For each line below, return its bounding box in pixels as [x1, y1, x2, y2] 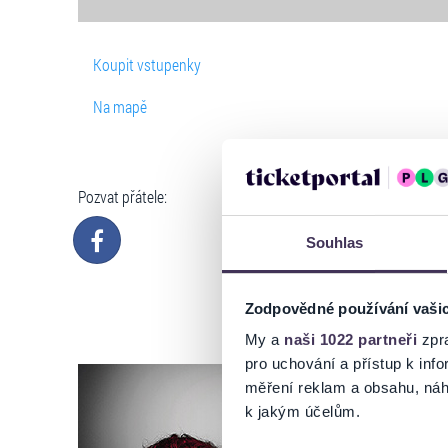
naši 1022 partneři [284, 331, 417, 349]
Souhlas [305, 234, 364, 252]
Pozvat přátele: [78, 185, 167, 207]
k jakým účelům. [244, 403, 360, 421]
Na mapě [93, 95, 147, 117]
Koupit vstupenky [93, 53, 201, 75]
